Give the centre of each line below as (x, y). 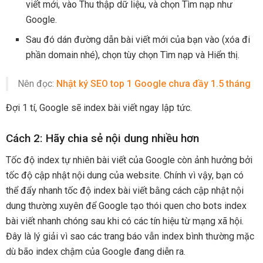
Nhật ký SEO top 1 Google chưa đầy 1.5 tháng (154, 83)
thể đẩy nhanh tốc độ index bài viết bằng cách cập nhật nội (125, 190)
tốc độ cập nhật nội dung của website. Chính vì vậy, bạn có (125, 175)
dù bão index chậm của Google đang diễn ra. (96, 251)
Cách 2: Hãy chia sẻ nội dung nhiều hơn (102, 139)
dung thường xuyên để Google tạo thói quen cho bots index (126, 205)
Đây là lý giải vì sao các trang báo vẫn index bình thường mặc (130, 236)
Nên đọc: (37, 83)
